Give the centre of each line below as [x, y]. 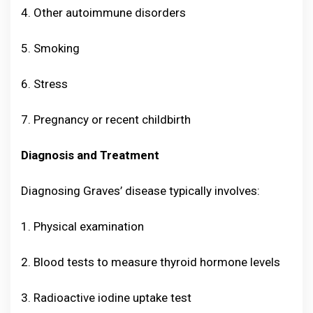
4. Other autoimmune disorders [103, 13]
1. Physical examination [82, 227]
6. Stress [44, 84]
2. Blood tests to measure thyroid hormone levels [151, 262]
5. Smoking [50, 49]
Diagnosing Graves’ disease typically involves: [140, 191]
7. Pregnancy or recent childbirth [106, 120]
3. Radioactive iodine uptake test [106, 298]
